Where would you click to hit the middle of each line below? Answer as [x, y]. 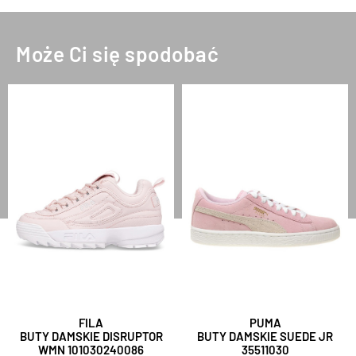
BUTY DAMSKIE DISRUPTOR [91, 337]
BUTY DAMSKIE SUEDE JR [265, 337]
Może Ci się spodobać [117, 54]
